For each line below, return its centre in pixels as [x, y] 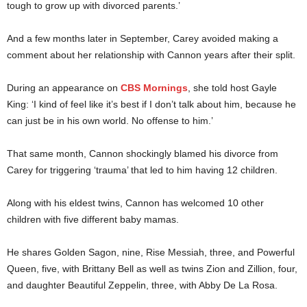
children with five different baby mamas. [93, 219]
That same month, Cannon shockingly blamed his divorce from [143, 153]
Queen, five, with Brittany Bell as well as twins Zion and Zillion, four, [152, 268]
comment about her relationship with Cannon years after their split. [151, 54]
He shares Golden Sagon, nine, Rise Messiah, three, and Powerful [151, 252]
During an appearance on [64, 87]
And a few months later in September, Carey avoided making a [143, 38]
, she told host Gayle [232, 87]
